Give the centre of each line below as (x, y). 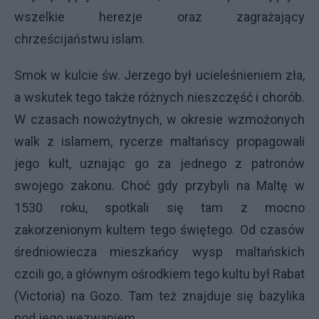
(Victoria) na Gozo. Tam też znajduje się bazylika (159, 296)
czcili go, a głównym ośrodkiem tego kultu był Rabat (159, 274)
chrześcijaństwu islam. (80, 39)
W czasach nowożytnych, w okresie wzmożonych (159, 120)
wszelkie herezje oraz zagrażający (159, 17)
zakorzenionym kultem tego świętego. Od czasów (159, 230)
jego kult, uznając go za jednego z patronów (159, 164)
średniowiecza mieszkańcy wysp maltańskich (159, 252)
